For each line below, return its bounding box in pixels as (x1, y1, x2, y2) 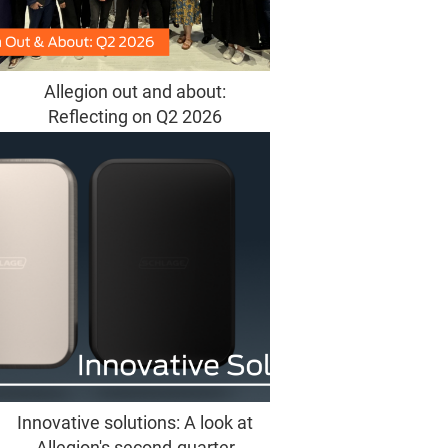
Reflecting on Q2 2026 (48, 106, 222, 128)
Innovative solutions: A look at (17, 412, 253, 434)
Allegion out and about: (44, 81, 226, 103)
